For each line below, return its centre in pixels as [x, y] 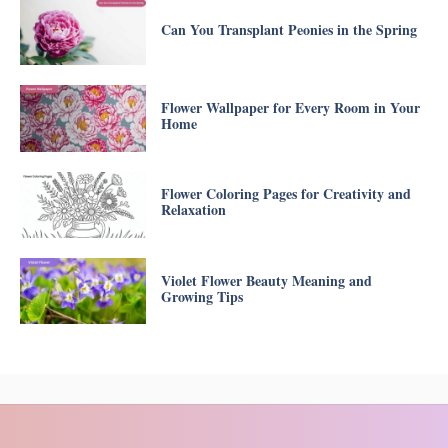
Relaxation [193, 210]
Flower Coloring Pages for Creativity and [285, 194]
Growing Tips [201, 296]
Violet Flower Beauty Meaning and [266, 280]
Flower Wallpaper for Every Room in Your [290, 107]
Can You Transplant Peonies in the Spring [288, 29]
